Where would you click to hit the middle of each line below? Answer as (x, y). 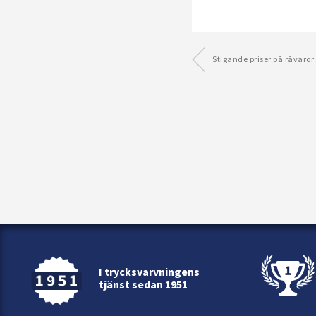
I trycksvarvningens (149, 272)
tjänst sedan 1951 (143, 284)
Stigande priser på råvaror (263, 59)
